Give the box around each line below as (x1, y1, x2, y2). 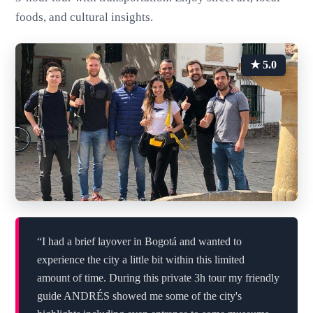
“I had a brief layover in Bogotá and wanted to (36, 235, 242, 248)
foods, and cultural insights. (15, 10, 154, 24)
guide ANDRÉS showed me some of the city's (36, 290, 242, 303)
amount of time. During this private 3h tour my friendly (36, 272, 279, 284)
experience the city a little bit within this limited (36, 254, 245, 266)
